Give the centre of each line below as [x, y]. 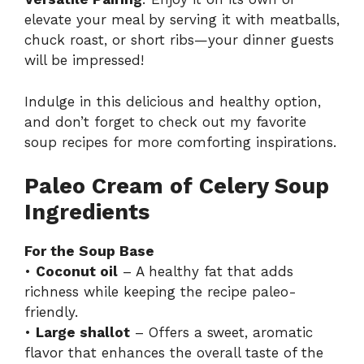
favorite [281, 121]
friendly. [51, 312]
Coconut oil [77, 272]
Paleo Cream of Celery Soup [177, 186]
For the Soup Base [89, 251]
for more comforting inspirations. [222, 142]
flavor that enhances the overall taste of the [174, 353]
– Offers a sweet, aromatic [221, 333]
